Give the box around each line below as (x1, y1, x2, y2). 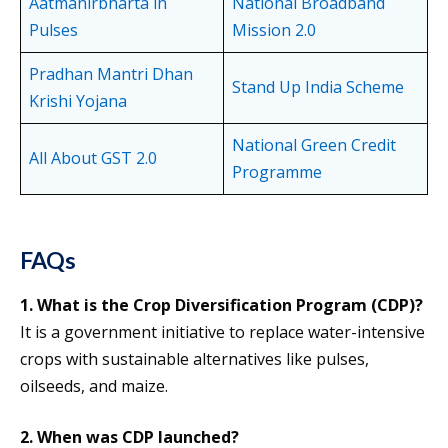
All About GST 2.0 (29, 147, 157, 170)
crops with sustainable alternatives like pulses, (20, 348, 369, 371)
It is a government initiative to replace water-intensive (20, 321, 425, 344)
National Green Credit (232, 134, 396, 157)
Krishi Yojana (29, 90, 127, 113)
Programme (232, 161, 322, 184)
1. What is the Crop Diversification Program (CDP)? (20, 294, 423, 317)
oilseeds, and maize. (20, 375, 168, 398)
